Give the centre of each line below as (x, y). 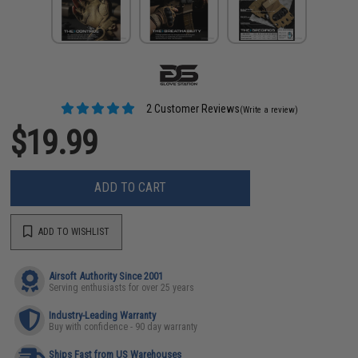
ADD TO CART (131, 187)
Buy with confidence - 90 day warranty (123, 326)
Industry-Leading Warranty (103, 315)
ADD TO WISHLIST (73, 232)
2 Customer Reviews (191, 108)
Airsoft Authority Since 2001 (106, 276)
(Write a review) (268, 109)
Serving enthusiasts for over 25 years (122, 287)
